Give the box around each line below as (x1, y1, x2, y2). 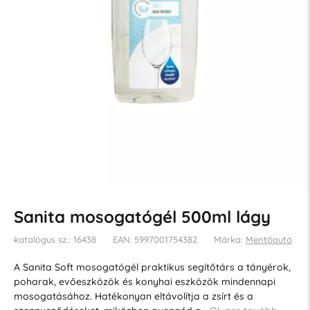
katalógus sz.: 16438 (13, 233, 96, 245)
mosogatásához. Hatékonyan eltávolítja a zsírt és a (13, 289, 253, 302)
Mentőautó (245, 233, 292, 245)
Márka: (213, 233, 246, 245)
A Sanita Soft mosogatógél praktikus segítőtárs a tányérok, (13, 260, 291, 273)
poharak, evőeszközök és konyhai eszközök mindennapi (13, 275, 275, 288)
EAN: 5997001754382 (112, 233, 197, 245)
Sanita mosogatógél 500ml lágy (13, 206, 271, 227)
